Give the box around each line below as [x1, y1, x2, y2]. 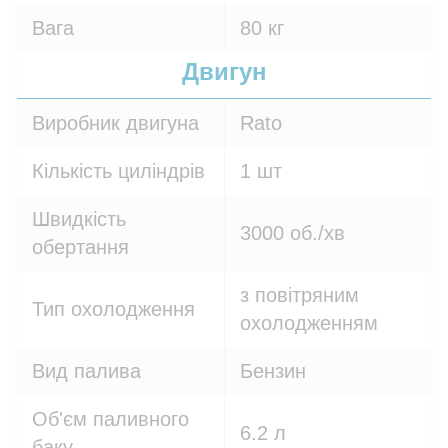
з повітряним [240, 284, 359, 306]
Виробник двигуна [32, 112, 199, 134]
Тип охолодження [32, 298, 195, 320]
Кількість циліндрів [32, 160, 205, 182]
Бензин [240, 360, 306, 382]
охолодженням [240, 312, 378, 334]
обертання [32, 236, 129, 258]
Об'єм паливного [32, 408, 189, 430]
